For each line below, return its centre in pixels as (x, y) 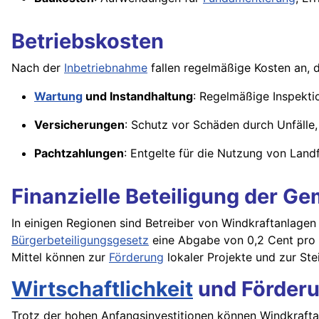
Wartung (58, 96)
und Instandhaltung (138, 96)
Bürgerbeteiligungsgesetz (80, 240)
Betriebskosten (88, 41)
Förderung (136, 257)
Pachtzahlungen (79, 153)
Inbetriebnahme (106, 68)
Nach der (38, 68)
